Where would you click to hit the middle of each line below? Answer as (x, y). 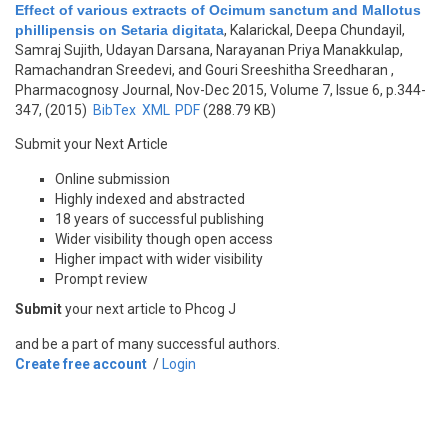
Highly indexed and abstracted (150, 199)
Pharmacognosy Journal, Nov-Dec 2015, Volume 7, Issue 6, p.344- (220, 90)
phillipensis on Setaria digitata (119, 30)
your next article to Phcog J (149, 309)
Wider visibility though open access (164, 239)
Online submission (112, 179)
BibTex (114, 110)
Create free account (81, 364)
